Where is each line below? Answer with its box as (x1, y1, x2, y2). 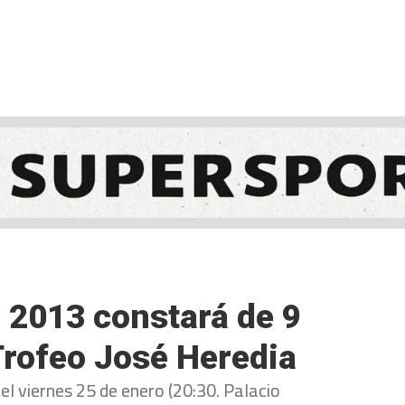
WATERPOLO (196, 88, 268, 108)
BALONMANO (82, 88, 155, 108)
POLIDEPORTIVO (308, 88, 400, 108)
